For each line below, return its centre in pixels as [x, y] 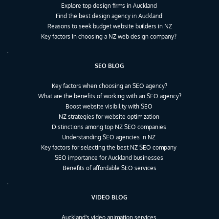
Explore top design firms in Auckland [109, 5]
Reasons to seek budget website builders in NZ [109, 26]
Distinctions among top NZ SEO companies [109, 127]
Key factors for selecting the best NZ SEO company [109, 147]
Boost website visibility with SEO [109, 106]
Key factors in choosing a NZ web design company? [109, 36]
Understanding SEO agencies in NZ [109, 137]
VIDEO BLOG [109, 197]
